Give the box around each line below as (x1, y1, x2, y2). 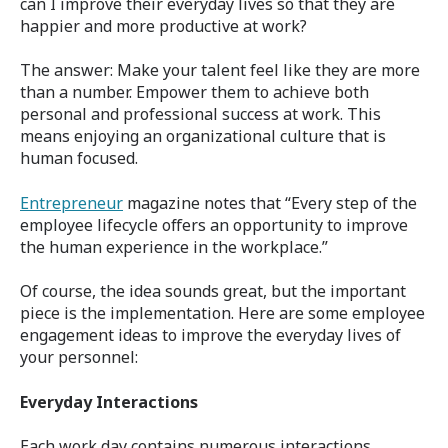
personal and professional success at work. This (20, 103, 381, 126)
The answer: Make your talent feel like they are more (20, 59, 420, 82)
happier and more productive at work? (20, 15, 307, 37)
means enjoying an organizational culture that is (20, 125, 386, 148)
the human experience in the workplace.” (20, 235, 332, 258)
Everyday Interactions (20, 390, 198, 413)
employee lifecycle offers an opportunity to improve (20, 213, 408, 236)
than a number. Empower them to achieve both (20, 81, 369, 104)
